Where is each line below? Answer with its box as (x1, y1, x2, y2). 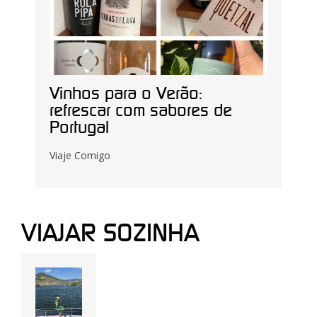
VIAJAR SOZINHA (21, 220, 200, 246)
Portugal (50, 119, 109, 137)
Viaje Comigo (50, 148, 110, 162)
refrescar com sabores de (50, 102, 232, 120)
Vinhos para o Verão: (50, 85, 202, 103)
